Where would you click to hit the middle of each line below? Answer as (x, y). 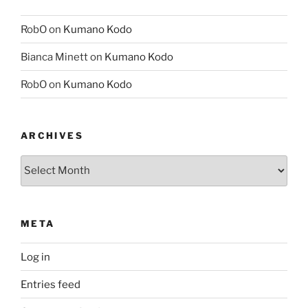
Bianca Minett (54, 57)
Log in (35, 257)
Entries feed (51, 284)
